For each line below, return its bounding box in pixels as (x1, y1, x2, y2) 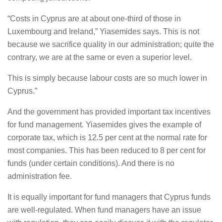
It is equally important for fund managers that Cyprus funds (7, 193, 211, 201)
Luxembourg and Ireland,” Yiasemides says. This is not (7, 27, 199, 36)
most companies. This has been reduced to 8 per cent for (7, 146, 206, 155)
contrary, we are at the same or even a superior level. (7, 53, 192, 61)
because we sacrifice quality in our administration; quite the (7, 40, 214, 49)
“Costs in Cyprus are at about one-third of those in (7, 14, 181, 23)
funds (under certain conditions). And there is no (7, 159, 174, 167)
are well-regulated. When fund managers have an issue (7, 206, 201, 214)
